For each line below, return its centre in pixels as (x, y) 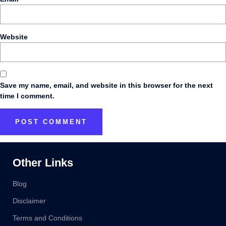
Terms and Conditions (47, 218)
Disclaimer (29, 201)
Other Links (43, 163)
